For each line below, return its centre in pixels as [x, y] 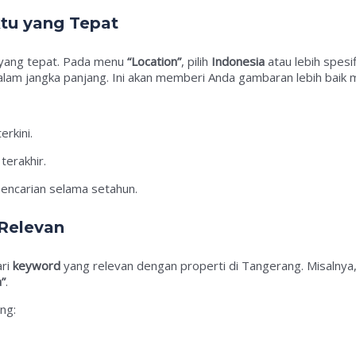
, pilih [196, 62]
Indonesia [238, 62]
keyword [37, 266]
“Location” [154, 62]
